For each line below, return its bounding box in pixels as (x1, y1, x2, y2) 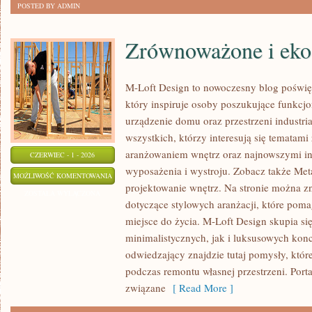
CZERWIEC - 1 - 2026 (30, 150, 95, 159)
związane (125, 281, 166, 295)
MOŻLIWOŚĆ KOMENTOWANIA (13, 171, 112, 180)
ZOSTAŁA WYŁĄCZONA (24, 188, 101, 198)
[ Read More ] (166, 281, 233, 295)
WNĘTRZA (111, 222, 145, 232)
